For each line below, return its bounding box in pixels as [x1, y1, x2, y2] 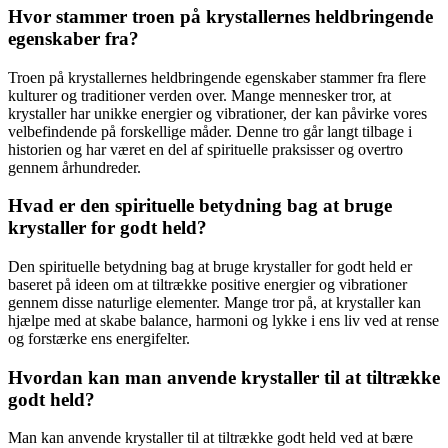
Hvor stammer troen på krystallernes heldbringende [8, 5, 433, 27]
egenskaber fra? [8, 27, 139, 49]
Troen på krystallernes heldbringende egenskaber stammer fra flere [8, 68, 426, 86]
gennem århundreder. [8, 158, 141, 176]
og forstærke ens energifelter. [8, 329, 190, 347]
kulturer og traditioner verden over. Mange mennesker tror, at [8, 86, 391, 104]
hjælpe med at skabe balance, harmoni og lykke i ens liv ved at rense [8, 311, 439, 329]
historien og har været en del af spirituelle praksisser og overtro [8, 140, 403, 158]
